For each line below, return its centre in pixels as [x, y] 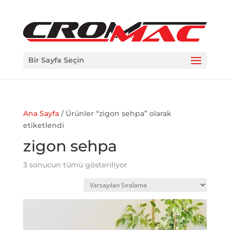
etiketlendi [43, 125]
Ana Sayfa [41, 113]
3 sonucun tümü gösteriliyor [75, 165]
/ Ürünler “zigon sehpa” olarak [115, 113]
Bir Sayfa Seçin [56, 60]
